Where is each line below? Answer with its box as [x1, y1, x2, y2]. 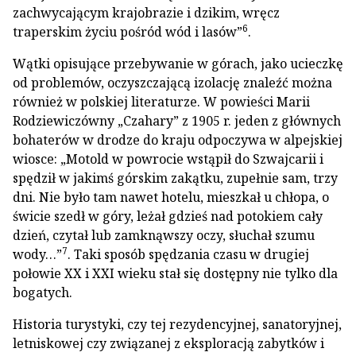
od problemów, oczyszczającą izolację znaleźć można [13, 74, 332, 91]
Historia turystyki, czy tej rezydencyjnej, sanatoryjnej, [13, 315, 342, 333]
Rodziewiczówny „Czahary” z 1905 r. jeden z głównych [13, 112, 341, 130]
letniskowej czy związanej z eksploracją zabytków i [13, 335, 324, 352]
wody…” [13, 246, 62, 263]
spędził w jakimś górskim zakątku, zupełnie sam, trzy [13, 169, 338, 187]
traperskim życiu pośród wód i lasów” [13, 23, 242, 41]
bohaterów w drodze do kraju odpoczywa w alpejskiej [13, 131, 342, 149]
